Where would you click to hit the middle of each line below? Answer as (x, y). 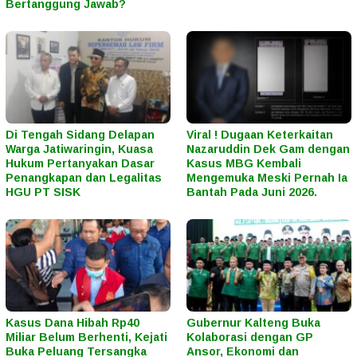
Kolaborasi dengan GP (250, 337)
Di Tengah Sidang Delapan (80, 135)
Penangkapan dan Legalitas (84, 178)
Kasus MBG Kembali (244, 164)
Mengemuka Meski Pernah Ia (267, 178)
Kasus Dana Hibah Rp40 (73, 323)
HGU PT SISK (43, 192)
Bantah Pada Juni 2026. (252, 192)
